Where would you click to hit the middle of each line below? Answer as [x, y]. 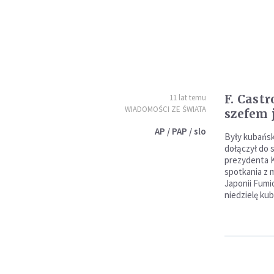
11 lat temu [187, 98]
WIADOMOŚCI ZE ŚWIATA [165, 109]
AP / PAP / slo [180, 131]
